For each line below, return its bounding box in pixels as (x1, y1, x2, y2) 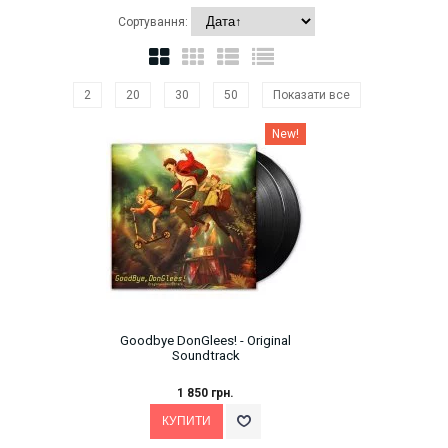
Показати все (272, 88, 350, 103)
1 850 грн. (177, 386, 234, 401)
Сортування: (118, 15, 191, 30)
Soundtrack (171, 348, 240, 364)
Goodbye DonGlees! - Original (120, 333, 291, 349)
